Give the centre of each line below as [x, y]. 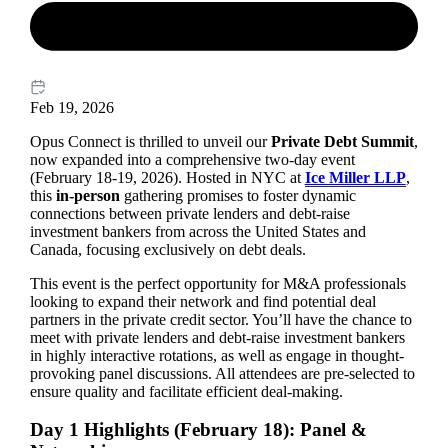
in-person [87, 195]
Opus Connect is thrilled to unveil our [150, 141]
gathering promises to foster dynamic [237, 195]
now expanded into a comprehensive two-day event [192, 159]
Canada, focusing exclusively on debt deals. [167, 249]
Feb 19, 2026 [71, 107]
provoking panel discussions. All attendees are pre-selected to [222, 373]
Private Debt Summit [342, 141]
